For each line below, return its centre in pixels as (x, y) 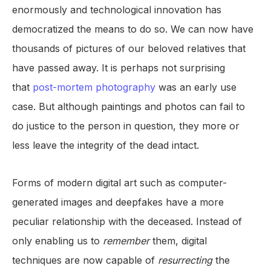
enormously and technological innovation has (117, 10)
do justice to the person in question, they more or (126, 126)
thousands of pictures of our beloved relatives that (129, 49)
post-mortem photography (94, 87)
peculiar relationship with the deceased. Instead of (127, 222)
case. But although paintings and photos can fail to (129, 107)
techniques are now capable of (85, 260)
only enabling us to (57, 241)
